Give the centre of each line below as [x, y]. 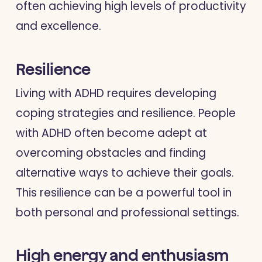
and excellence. [58, 26]
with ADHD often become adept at [111, 133]
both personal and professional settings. [127, 212]
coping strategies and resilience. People [125, 113]
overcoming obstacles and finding [111, 153]
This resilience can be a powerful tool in [123, 192]
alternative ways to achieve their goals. [125, 173]
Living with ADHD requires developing [116, 93]
